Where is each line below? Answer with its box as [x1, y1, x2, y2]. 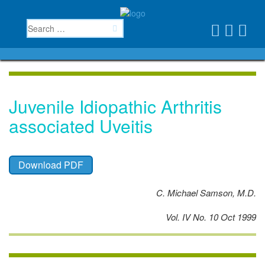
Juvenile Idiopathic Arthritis [9, 93, 222, 119]
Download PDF [18, 158, 83, 172]
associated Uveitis [9, 113, 153, 139]
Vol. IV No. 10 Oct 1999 [166, 211, 256, 224]
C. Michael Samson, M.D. [156, 186, 256, 199]
